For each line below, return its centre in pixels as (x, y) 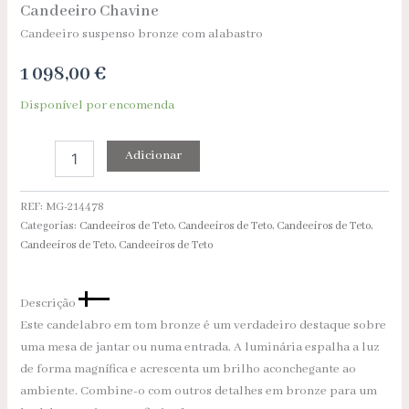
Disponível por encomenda (98, 106)
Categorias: (50, 226)
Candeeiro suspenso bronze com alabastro (142, 34)
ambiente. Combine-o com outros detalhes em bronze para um (199, 391)
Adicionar (154, 155)
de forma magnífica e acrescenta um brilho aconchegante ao (189, 369)
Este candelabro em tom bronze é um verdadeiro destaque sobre (204, 325)
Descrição (50, 303)
